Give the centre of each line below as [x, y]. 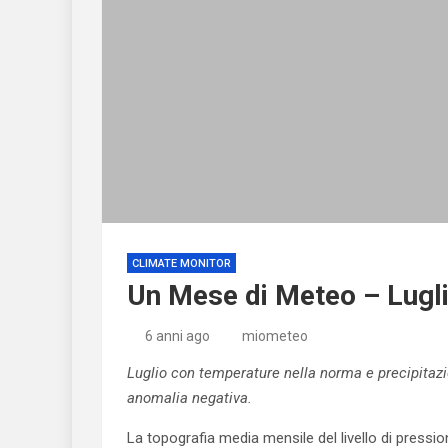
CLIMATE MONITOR [181, 263]
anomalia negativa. [189, 398]
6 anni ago [177, 336]
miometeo [275, 336]
